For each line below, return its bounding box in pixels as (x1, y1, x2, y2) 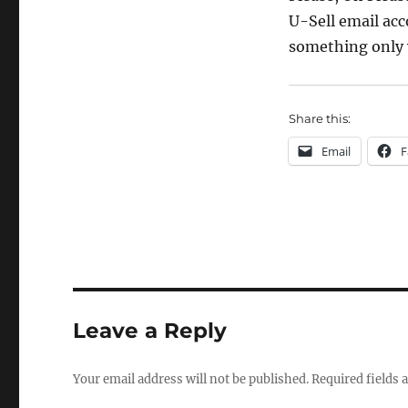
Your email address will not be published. (73, 372, 310, 388)
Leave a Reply (73, 318, 228, 344)
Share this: (288, 111, 351, 127)
